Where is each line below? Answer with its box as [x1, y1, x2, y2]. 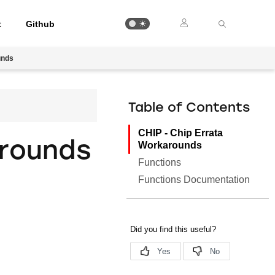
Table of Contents [128, 102, 250, 115]
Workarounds [138, 140, 203, 150]
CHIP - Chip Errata [138, 128, 223, 138]
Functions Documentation [138, 174, 250, 185]
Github [26, 18, 55, 29]
